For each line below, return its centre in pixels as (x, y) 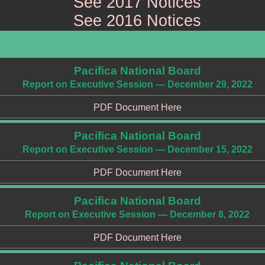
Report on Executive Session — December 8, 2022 (137, 214)
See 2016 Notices (137, 21)
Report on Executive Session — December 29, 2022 (137, 84)
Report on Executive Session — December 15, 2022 (137, 149)
